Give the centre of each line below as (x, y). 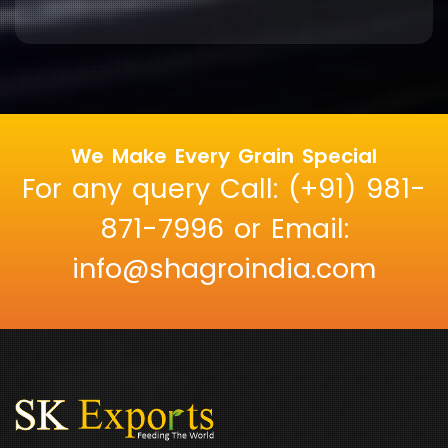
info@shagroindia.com (224, 269)
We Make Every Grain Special (224, 156)
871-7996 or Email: (224, 229)
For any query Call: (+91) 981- (224, 189)
